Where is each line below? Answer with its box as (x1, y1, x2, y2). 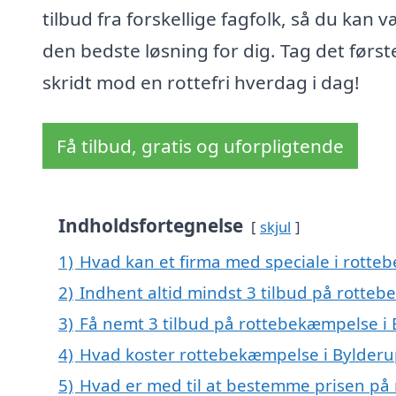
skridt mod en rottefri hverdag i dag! (42, 70, 360, 95)
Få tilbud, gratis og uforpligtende (57, 133, 344, 159)
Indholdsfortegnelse (58, 213, 243, 239)
